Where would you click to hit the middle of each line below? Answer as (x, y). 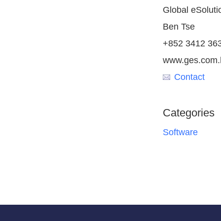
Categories (188, 113)
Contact (189, 77)
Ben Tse (179, 27)
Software (180, 132)
